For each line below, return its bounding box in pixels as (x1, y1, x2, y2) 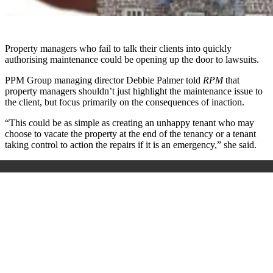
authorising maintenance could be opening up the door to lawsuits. (5, 54, 259, 65)
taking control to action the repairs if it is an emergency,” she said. (5, 140, 257, 151)
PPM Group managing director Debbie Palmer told (5, 75, 203, 86)
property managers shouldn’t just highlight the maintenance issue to (5, 86, 263, 97)
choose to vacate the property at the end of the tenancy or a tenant (5, 129, 256, 140)
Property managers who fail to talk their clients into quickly (5, 43, 232, 54)
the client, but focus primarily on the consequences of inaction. (5, 97, 244, 108)
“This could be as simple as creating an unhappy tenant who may (5, 118, 254, 129)
